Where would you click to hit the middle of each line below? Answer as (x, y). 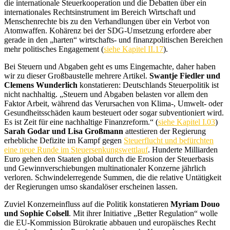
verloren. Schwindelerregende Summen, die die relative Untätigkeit (113, 177)
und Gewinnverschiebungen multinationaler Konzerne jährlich (105, 168)
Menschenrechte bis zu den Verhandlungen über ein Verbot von (107, 21)
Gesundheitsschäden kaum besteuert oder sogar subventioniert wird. (114, 113)
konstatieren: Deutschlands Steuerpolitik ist (148, 85)
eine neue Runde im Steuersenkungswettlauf (76, 150)
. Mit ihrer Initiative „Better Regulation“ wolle (143, 213)
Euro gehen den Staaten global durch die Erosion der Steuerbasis (109, 159)
